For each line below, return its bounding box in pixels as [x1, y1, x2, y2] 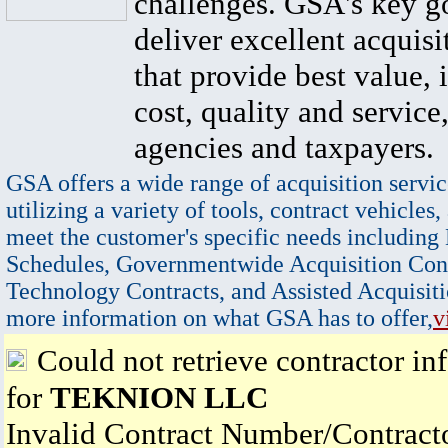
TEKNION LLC [50, 380, 268, 415]
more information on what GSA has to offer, [6, 305, 433, 331]
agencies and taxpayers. [134, 130, 434, 165]
